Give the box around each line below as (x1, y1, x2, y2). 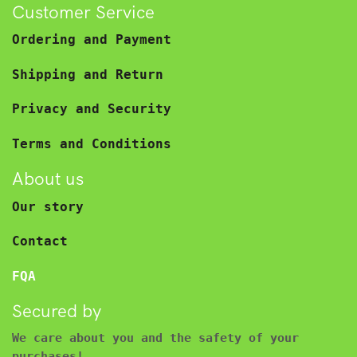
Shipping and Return (12, 66, 163, 82)
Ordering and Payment (12, 32, 171, 48)
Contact (12, 233, 68, 249)
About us (12, 167, 84, 190)
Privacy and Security (12, 101, 171, 117)
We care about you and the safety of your (12, 331, 299, 345)
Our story (12, 198, 84, 214)
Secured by (12, 300, 101, 323)
